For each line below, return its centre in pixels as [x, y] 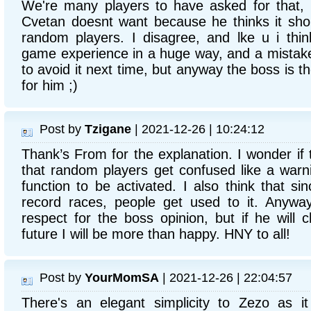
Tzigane [108, 129]
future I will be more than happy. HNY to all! [156, 234]
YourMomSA [122, 277]
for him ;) [50, 85]
